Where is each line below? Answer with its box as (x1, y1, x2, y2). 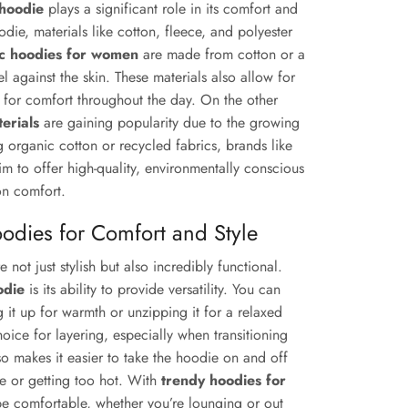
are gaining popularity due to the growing (39, 112, 300, 134)
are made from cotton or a (138, 44, 305, 66)
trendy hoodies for (161, 370, 286, 392)
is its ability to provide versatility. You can (25, 279, 280, 301)
